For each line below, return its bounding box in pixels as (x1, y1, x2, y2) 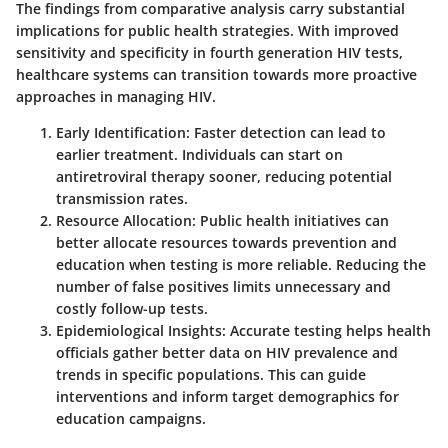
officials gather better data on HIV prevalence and (56, 343, 398, 363)
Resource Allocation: (56, 211, 196, 231)
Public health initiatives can (196, 211, 389, 231)
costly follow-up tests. (56, 299, 208, 319)
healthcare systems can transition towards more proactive (16, 65, 417, 85)
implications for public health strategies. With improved (16, 21, 399, 41)
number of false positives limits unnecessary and (56, 277, 391, 297)
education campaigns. (56, 409, 206, 429)
